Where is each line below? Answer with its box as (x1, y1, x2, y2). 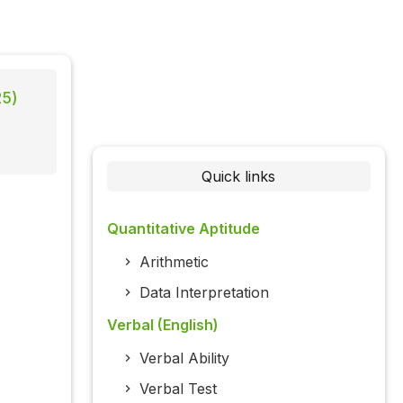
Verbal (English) (106, 316, 219, 335)
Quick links (201, 167, 276, 186)
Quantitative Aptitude (106, 219, 260, 238)
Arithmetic (139, 253, 209, 272)
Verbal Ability (139, 349, 229, 368)
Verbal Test (139, 380, 217, 399)
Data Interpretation (139, 283, 269, 302)
